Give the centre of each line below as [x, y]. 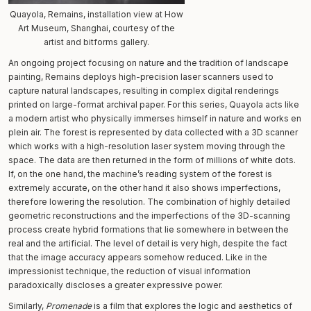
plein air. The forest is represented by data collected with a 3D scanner [153, 132]
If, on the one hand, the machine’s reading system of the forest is [140, 174]
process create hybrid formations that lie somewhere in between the [149, 229]
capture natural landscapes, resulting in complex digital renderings [144, 90]
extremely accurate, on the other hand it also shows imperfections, [144, 187]
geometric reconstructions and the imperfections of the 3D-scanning [149, 215]
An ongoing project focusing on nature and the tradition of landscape [149, 62]
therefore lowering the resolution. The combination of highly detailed [149, 201]
